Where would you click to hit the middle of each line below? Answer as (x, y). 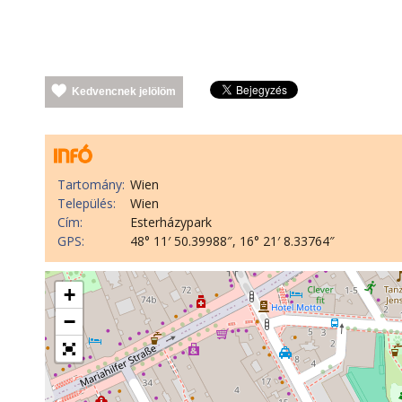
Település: (87, 203)
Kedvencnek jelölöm (124, 91)
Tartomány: (91, 184)
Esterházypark (171, 222)
